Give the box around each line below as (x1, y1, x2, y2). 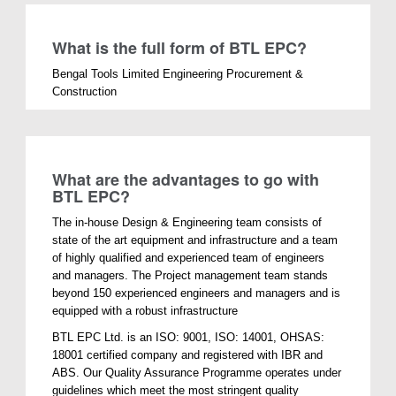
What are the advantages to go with (52, 167, 320, 191)
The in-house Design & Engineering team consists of (52, 215, 323, 229)
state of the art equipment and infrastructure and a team (52, 232, 339, 247)
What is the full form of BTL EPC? (52, 35, 308, 59)
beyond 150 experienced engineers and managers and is (52, 286, 341, 300)
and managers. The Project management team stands (52, 268, 329, 282)
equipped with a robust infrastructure (52, 303, 239, 317)
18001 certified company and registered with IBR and (52, 347, 324, 362)
